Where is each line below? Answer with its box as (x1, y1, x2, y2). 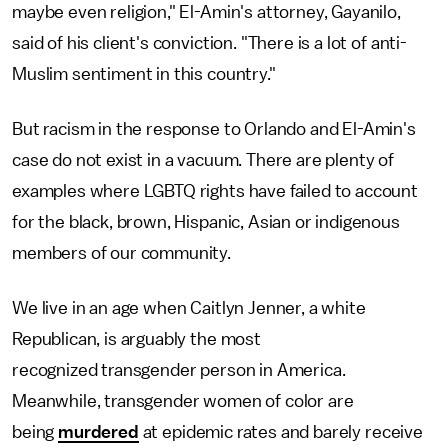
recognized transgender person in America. (12, 361, 346, 379)
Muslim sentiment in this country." (12, 65, 276, 83)
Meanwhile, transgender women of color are (12, 392, 354, 410)
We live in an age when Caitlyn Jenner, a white (12, 299, 366, 317)
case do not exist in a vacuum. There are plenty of (12, 151, 394, 169)
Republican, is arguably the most (12, 330, 261, 348)
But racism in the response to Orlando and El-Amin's (12, 120, 416, 138)
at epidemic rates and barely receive (138, 423, 423, 441)
